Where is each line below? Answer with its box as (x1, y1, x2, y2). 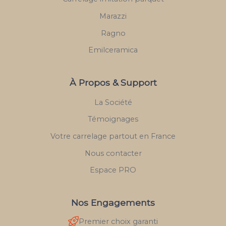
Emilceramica (88, 45, 138, 55)
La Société (94, 97, 132, 107)
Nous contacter (84, 148, 142, 158)
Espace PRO (90, 165, 136, 175)
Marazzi (99, 11, 127, 21)
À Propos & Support (69, 77, 157, 88)
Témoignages (88, 115, 138, 124)
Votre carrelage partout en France (50, 131, 176, 141)
